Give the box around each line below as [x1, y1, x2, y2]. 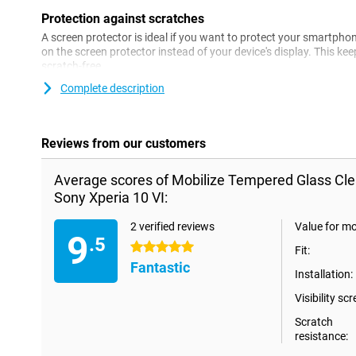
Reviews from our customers [41, 136, 206, 152]
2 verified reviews [130, 220, 215, 234]
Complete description [60, 82, 164, 95]
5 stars [130, 241, 164, 254]
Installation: [295, 268, 353, 281]
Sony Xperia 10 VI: [54, 189, 168, 207]
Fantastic [130, 259, 190, 277]
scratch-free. [41, 60, 104, 73]
